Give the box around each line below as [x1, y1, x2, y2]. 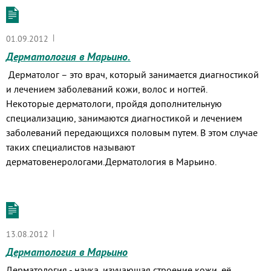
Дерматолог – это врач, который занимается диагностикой [6, 68, 259, 80]
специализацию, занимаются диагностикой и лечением [6, 112, 242, 124]
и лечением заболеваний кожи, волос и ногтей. [6, 83, 207, 95]
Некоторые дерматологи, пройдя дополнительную [6, 97, 222, 109]
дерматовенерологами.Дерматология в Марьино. [6, 155, 217, 168]
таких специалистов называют [6, 141, 135, 153]
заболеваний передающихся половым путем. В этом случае [6, 126, 258, 139]
